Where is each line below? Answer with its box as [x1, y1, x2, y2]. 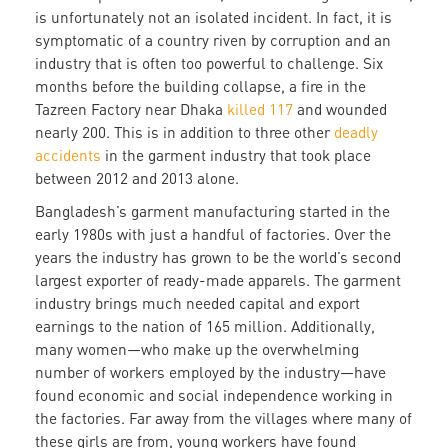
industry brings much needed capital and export [35, 294, 360, 313]
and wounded [293, 100, 387, 119]
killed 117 [227, 100, 293, 119]
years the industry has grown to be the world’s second [35, 248, 401, 267]
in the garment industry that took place [101, 146, 371, 165]
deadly [330, 123, 378, 142]
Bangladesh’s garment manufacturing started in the [35, 202, 390, 221]
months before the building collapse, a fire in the [35, 77, 366, 96]
